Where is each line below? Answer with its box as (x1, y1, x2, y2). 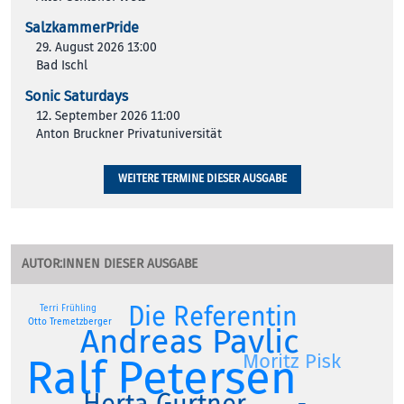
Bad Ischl (36, 58, 87, 74)
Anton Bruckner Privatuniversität (36, 126, 222, 142)
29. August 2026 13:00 (36, 40, 157, 56)
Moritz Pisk (242, 348, 342, 374)
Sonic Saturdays (25, 87, 128, 106)
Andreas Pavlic (79, 320, 299, 363)
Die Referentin (128, 299, 298, 334)
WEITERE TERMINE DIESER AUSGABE (117, 172, 287, 187)
